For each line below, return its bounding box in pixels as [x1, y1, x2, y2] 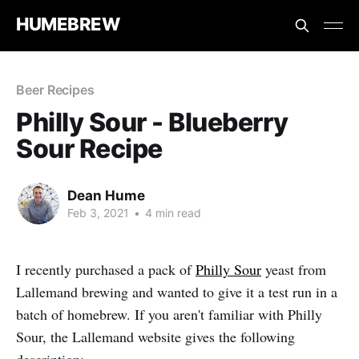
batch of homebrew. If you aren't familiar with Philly [16, 305, 322, 324]
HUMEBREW [16, 13, 120, 34]
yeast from [261, 260, 326, 279]
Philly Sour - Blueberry [16, 107, 288, 138]
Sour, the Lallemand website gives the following [16, 327, 295, 346]
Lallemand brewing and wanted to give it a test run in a [16, 282, 337, 301]
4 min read [142, 205, 201, 220]
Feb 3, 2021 [67, 205, 129, 220]
